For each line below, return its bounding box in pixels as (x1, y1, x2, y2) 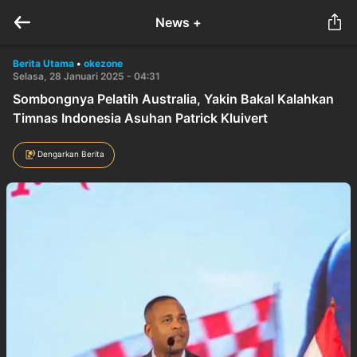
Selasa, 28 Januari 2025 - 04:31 (13, 70, 160, 82)
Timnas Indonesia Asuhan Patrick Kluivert (13, 110, 268, 126)
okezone (84, 57, 123, 69)
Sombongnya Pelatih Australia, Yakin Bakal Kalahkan (13, 91, 334, 107)
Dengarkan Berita (37, 148, 104, 159)
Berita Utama (13, 57, 74, 69)
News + (155, 14, 202, 30)
